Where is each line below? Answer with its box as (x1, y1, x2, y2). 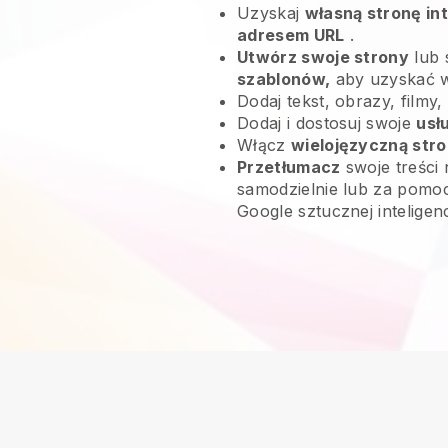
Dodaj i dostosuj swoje (237, 113, 417, 133)
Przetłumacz (237, 157, 341, 177)
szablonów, (237, 69, 331, 89)
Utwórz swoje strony (237, 47, 410, 67)
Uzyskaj (237, 3, 305, 23)
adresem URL (237, 25, 345, 45)
